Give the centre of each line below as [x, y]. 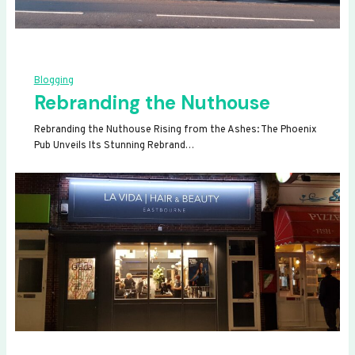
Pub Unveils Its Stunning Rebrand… [114, 146]
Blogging [53, 81]
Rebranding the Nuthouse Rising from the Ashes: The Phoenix [175, 130]
